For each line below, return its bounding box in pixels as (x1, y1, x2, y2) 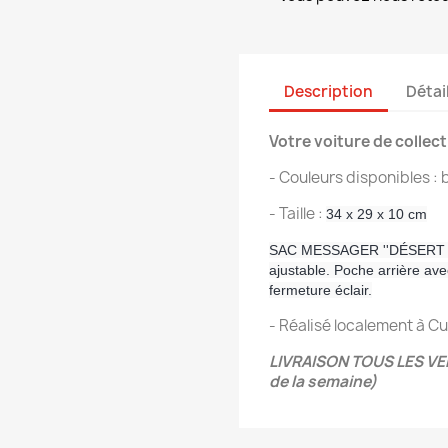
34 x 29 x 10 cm (326, 206, 427, 222)
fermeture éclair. (269, 282, 372, 298)
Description (284, 80, 373, 102)
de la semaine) (269, 371, 377, 392)
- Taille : (269, 203, 326, 224)
